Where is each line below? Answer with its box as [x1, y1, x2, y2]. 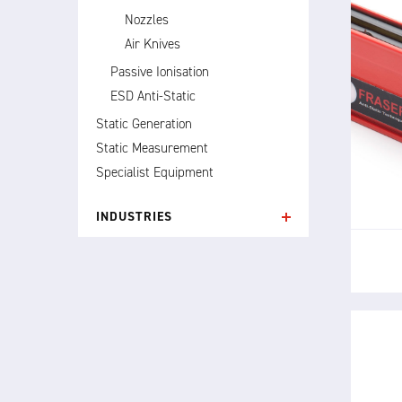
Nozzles [125, 11, 169, 29]
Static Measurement [96, 139, 208, 157]
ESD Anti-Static [110, 87, 196, 105]
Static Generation [96, 115, 192, 133]
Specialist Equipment [96, 163, 214, 181]
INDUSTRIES [96, 208, 172, 225]
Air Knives [125, 35, 180, 53]
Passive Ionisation [110, 63, 209, 81]
